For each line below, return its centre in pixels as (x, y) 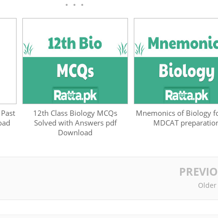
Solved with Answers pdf (75, 122)
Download (75, 132)
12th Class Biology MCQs (75, 113)
